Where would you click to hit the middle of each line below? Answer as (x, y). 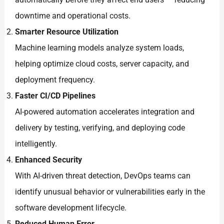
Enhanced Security (49, 160)
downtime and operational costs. (73, 16)
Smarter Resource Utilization (67, 32)
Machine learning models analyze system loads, (100, 48)
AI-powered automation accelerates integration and (105, 112)
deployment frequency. (55, 80)
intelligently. (36, 144)
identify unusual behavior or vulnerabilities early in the (110, 192)
